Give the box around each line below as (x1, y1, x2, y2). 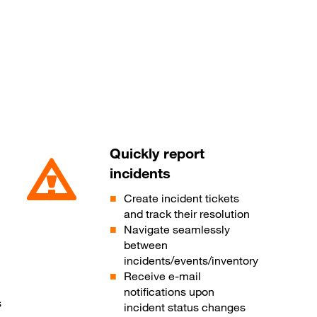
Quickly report (110, 144, 205, 163)
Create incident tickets (124, 191, 240, 206)
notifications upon (124, 284, 215, 299)
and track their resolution (124, 207, 250, 221)
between (124, 238, 168, 253)
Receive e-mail (124, 269, 202, 284)
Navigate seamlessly (124, 222, 231, 237)
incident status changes (124, 300, 246, 315)
